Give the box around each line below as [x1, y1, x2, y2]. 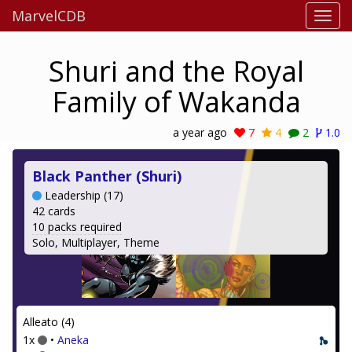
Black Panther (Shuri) [32, 167, 181, 185]
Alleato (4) [23, 314, 75, 329]
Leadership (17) [42, 188, 123, 203]
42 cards [32, 203, 75, 218]
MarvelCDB [12, 6, 86, 25]
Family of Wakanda [51, 82, 301, 121]
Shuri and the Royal [48, 52, 304, 90]
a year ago [173, 125, 227, 140]
